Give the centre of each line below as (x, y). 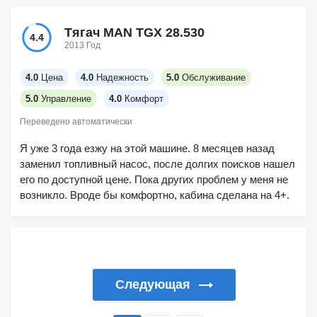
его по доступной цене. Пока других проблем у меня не (154, 179)
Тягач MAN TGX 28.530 (134, 32)
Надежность (122, 77)
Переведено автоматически (76, 122)
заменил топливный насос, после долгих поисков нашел (157, 164)
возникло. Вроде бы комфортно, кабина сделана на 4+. (155, 195)
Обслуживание (214, 77)
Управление (66, 99)
